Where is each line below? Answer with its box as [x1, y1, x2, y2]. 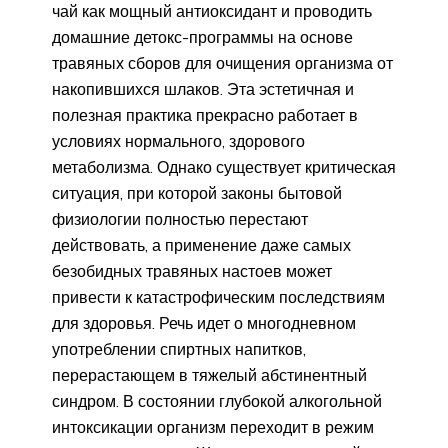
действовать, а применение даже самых [52, 235, 351, 255]
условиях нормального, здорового [52, 131, 305, 151]
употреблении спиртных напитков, [52, 339, 306, 359]
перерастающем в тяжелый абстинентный [52, 365, 367, 385]
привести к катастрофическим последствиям [52, 287, 385, 307]
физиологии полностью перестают [52, 209, 308, 229]
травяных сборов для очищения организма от [52, 53, 393, 73]
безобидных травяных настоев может [52, 261, 332, 281]
